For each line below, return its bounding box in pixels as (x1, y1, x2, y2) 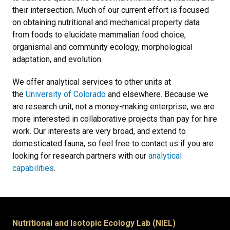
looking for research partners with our (12, 151, 148, 161)
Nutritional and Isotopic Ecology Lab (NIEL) (12, 218, 176, 228)
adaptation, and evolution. (12, 54, 105, 64)
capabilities (12, 163, 54, 173)
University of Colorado (26, 89, 106, 99)
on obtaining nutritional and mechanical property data (12, 17, 200, 27)
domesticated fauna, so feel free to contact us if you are (12, 139, 214, 148)
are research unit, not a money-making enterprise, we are (12, 102, 215, 111)
